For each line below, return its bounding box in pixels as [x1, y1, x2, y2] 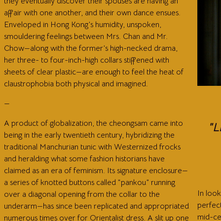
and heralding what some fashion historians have [4, 154, 165, 164]
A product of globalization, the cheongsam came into [4, 118, 183, 129]
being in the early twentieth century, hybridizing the [4, 130, 175, 141]
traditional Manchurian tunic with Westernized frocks [4, 142, 181, 152]
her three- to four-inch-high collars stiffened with [4, 55, 169, 66]
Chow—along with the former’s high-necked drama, [4, 43, 178, 54]
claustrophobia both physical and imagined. [4, 79, 148, 89]
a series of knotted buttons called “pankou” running [4, 178, 175, 188]
